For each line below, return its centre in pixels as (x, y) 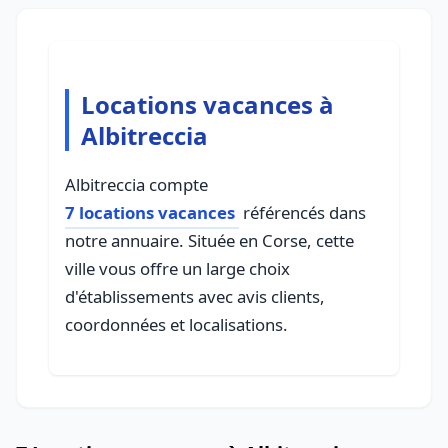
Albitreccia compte (136, 184)
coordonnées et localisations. (176, 324)
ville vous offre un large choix (177, 268)
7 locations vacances (150, 212)
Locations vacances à (207, 104)
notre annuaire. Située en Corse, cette (209, 240)
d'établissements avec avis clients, (195, 296)
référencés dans (302, 212)
